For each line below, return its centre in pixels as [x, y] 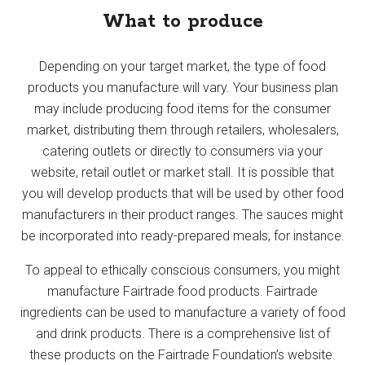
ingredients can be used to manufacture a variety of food [182, 312]
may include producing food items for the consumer [182, 108]
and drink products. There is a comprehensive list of [182, 333]
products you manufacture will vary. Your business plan [182, 87]
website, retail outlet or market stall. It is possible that [182, 172]
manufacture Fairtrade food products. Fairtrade [182, 291]
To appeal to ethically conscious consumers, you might [182, 270]
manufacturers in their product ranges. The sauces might [182, 214]
